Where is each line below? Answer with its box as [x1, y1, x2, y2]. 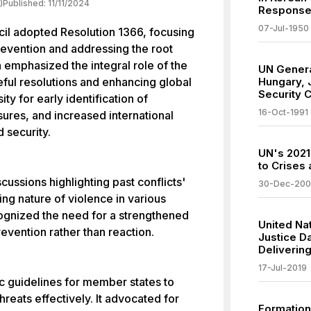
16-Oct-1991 [258, 107, 308, 117]
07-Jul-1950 [258, 23, 309, 33]
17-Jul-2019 [258, 262, 307, 273]
